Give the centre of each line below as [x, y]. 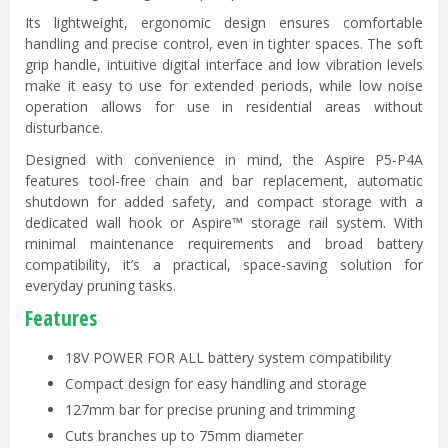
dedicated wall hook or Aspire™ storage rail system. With [224, 222]
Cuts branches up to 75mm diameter [184, 436]
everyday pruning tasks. [100, 285]
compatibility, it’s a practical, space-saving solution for [224, 264]
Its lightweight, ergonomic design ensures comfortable [224, 23]
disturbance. [64, 128]
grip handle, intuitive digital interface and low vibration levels [224, 65]
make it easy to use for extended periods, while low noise [224, 86]
